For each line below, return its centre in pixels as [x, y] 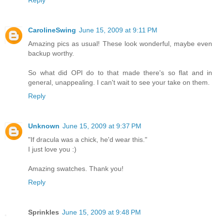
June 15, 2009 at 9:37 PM [102, 126]
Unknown [44, 126]
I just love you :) [52, 149]
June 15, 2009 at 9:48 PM [101, 212]
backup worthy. [51, 54]
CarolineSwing [52, 30]
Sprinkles [44, 212]
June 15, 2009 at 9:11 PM [118, 30]
